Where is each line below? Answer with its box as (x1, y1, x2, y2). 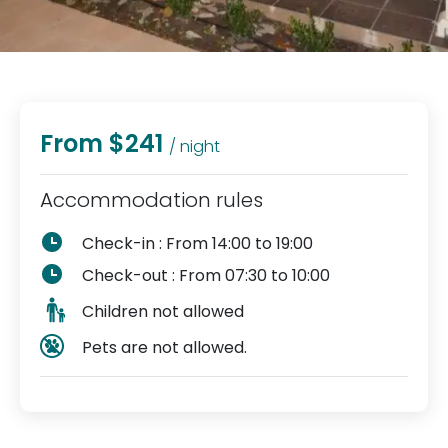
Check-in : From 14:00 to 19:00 (82, 231, 313, 255)
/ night (169, 135, 220, 158)
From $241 (40, 127, 163, 160)
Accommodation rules (40, 186, 263, 214)
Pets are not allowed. (82, 335, 247, 359)
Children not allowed (82, 299, 244, 323)
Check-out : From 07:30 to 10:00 (82, 263, 330, 287)
